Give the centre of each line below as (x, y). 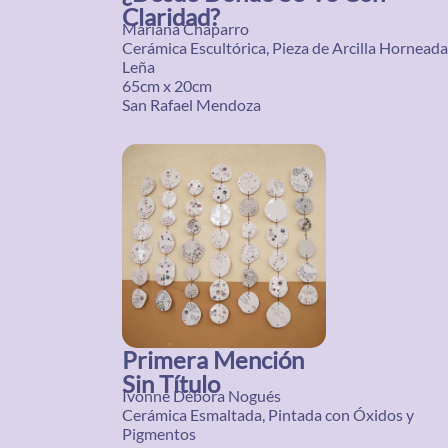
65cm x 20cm (167, 85)
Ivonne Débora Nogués (201, 395)
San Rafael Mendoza (191, 104)
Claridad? (171, 16)
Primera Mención (213, 359)
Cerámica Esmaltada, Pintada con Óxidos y (268, 414)
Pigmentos (159, 433)
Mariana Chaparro (185, 28)
